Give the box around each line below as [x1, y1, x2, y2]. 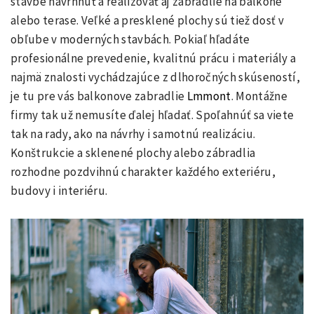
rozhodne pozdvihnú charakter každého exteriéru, [11, 164, 275, 180]
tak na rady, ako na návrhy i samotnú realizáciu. [11, 126, 256, 142]
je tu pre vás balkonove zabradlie [11, 88, 187, 104]
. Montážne [231, 88, 288, 104]
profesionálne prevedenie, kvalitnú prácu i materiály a [11, 50, 296, 67]
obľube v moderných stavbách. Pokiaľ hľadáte [11, 32, 250, 48]
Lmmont [186, 88, 231, 104]
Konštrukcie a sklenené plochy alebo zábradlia [11, 145, 256, 161]
